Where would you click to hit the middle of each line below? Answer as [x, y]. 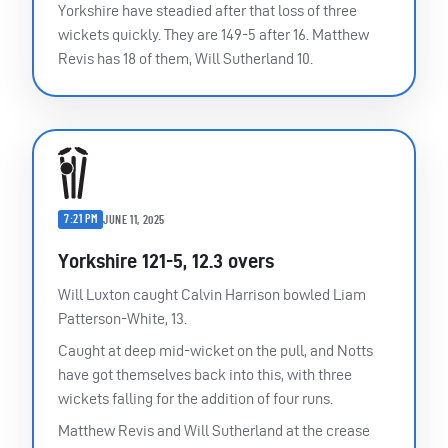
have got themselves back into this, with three [205, 375]
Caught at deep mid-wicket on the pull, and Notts [215, 351]
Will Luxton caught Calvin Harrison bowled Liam [212, 295]
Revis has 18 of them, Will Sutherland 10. [185, 58]
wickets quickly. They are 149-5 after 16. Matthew [213, 34]
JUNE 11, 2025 [134, 219]
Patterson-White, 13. [122, 319]
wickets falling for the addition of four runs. [195, 399]
